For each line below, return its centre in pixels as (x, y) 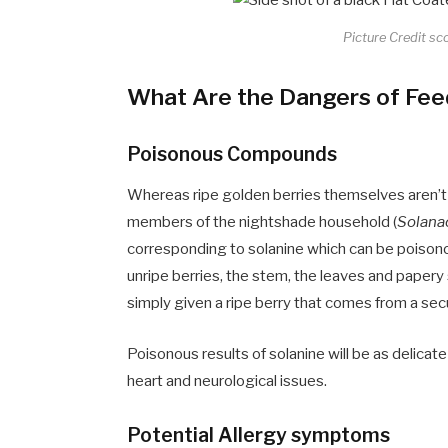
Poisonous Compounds (232, 153)
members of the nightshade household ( (262, 222)
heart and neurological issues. (227, 380)
